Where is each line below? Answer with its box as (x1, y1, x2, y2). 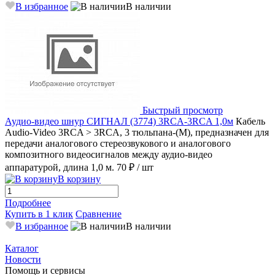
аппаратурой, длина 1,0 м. (5, 161, 114, 172)
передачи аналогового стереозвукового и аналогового (5, 137, 231, 149)
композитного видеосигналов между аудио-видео (5, 149, 212, 160)
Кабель (236, 115, 265, 126)
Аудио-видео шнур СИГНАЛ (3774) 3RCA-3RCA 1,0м (5, 115, 233, 126)
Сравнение (76, 208, 122, 219)
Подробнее (5, 197, 51, 208)
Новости (5, 254, 41, 265)
